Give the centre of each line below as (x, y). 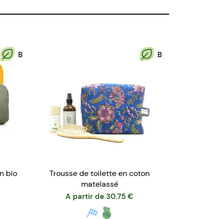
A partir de (85, 196)
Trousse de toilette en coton (99, 173)
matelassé (99, 184)
